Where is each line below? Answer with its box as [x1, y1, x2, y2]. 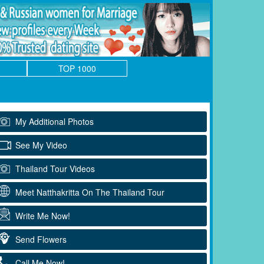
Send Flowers [15, 233, 67, 245]
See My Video [15, 138, 67, 151]
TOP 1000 [58, 62, 96, 74]
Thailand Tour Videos [15, 162, 95, 174]
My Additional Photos [15, 115, 94, 127]
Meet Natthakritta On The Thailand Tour [15, 186, 164, 198]
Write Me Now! [15, 209, 70, 222]
